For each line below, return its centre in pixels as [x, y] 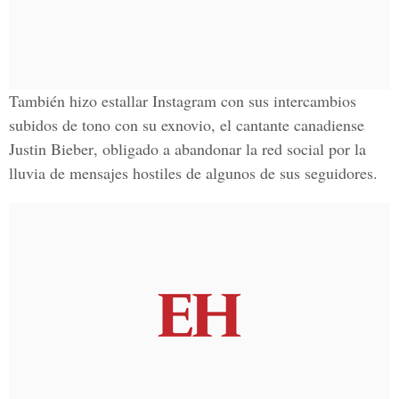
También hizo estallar [78, 101]
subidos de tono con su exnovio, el [122, 125]
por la [345, 149]
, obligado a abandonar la [178, 149]
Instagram [182, 101]
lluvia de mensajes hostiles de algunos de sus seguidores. [193, 173]
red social [293, 149]
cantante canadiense [300, 125]
